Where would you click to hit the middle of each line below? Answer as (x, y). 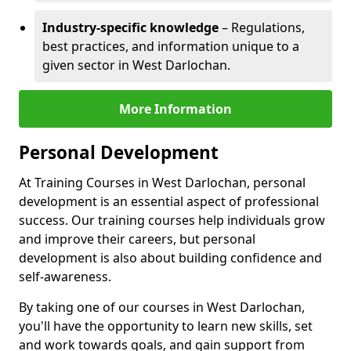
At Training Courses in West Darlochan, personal (162, 183)
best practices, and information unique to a (171, 46)
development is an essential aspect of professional (169, 201)
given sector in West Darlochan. (136, 65)
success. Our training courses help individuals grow (172, 220)
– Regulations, (262, 27)
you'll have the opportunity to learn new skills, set (166, 326)
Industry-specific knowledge (130, 27)
